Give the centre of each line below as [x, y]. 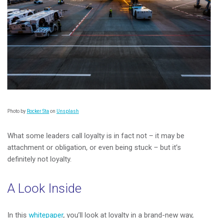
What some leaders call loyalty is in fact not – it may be [96, 136]
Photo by [17, 111]
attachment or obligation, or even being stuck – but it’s [94, 147]
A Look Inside [45, 188]
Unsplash [68, 111]
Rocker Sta [38, 111]
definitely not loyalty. [39, 159]
